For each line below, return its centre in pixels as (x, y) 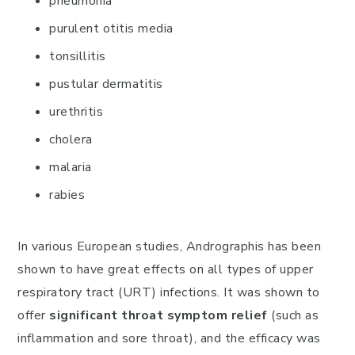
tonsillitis (78, 56)
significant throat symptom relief (160, 315)
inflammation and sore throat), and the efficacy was (169, 338)
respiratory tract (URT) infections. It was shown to (169, 292)
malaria (71, 167)
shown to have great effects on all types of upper (166, 269)
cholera (71, 139)
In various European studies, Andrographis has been (169, 246)
